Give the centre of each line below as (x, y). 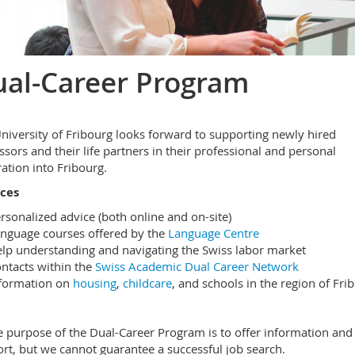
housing (95, 282)
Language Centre (214, 233)
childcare (147, 282)
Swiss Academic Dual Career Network (197, 266)
